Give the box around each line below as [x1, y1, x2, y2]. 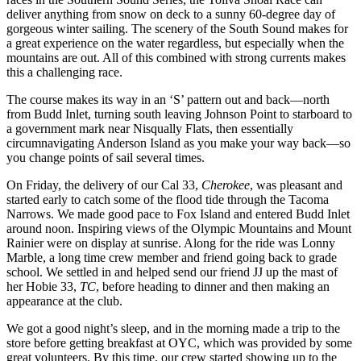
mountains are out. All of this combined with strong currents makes [6, 51, 346, 65]
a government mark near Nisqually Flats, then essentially [6, 122, 293, 136]
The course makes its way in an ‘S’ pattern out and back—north [6, 93, 330, 107]
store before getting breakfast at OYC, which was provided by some [6, 336, 352, 351]
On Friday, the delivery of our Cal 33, [6, 178, 201, 193]
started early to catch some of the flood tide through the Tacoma [6, 193, 329, 207]
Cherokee [201, 178, 250, 193]
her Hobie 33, [6, 280, 80, 294]
